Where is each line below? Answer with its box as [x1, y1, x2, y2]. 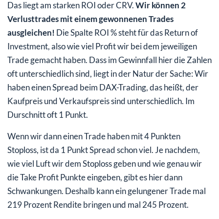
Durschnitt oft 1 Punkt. [7, 109, 88, 120]
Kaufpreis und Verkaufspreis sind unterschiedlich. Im [7, 96, 195, 107]
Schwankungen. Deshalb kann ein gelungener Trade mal [7, 186, 206, 197]
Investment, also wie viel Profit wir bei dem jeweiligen [7, 41, 197, 52]
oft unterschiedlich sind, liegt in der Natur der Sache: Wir [7, 68, 208, 79]
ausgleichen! [7, 27, 56, 38]
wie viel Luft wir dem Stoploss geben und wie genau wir [7, 158, 202, 169]
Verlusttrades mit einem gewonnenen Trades [7, 14, 174, 24]
